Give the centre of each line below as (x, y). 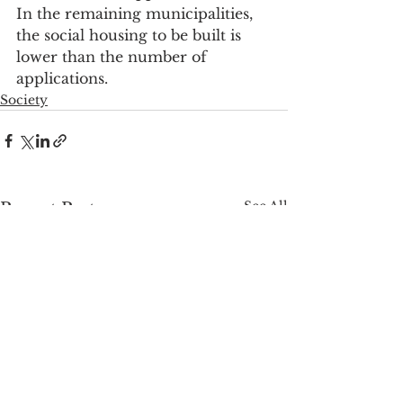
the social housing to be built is (131, 36)
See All (266, 206)
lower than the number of (114, 57)
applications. (62, 79)
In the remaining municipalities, (137, 14)
